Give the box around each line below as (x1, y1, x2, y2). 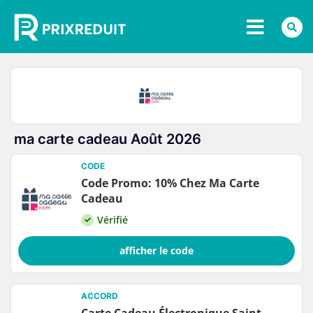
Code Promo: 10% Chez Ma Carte (81, 175, 259, 191)
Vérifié (97, 213, 128, 227)
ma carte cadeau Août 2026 (14, 131, 201, 148)
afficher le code (119, 244, 194, 258)
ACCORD (81, 291, 118, 302)
